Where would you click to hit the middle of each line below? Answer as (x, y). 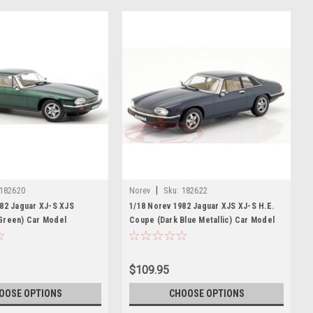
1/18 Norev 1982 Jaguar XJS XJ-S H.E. (202, 206)
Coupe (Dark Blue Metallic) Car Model (202, 220)
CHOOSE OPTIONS (206, 293)
